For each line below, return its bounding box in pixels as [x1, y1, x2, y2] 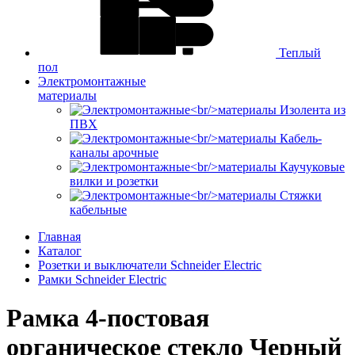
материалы [38, 88, 97, 102]
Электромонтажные [38, 74, 146, 88]
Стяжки [280, 188, 322, 202]
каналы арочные [70, 145, 158, 159]
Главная [38, 229, 81, 243]
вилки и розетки [70, 174, 158, 188]
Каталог [38, 243, 82, 258]
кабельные [70, 202, 127, 216]
